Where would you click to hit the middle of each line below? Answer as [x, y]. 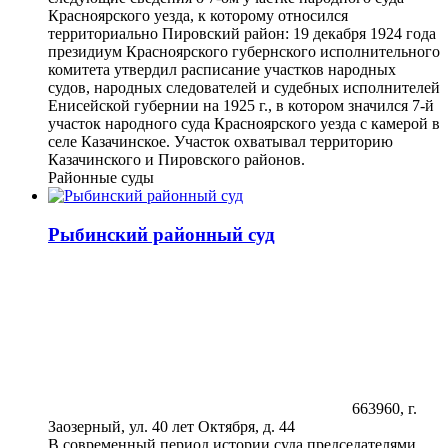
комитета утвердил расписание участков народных [222, 69]
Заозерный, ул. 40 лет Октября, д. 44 [171, 427]
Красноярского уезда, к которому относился [198, 15]
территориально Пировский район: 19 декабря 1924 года [242, 33]
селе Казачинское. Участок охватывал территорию [220, 141]
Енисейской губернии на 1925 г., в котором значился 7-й [241, 105]
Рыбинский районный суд [161, 234]
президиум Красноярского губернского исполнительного [244, 51]
